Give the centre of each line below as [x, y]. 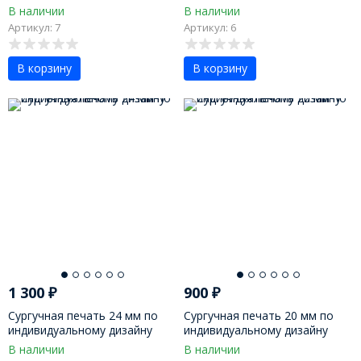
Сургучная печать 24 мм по [83, 315]
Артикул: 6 [211, 28]
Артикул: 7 [34, 28]
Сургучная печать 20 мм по [259, 315]
